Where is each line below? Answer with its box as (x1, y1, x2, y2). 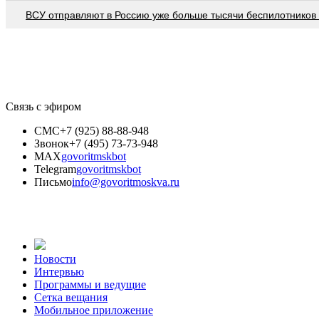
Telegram (34, 162, 76, 175)
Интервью (34, 265, 84, 278)
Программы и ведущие (34, 278, 146, 291)
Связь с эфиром (6, 100, 81, 113)
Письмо (34, 175, 72, 188)
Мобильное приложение (34, 303, 153, 316)
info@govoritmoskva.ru (72, 175, 179, 188)
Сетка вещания (34, 291, 108, 303)
